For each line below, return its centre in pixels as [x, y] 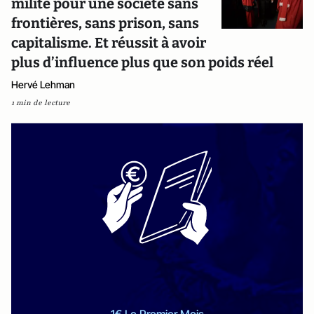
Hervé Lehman [43, 84]
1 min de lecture [41, 103]
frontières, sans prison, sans [105, 23]
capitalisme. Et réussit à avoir [109, 43]
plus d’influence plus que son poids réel [142, 62]
